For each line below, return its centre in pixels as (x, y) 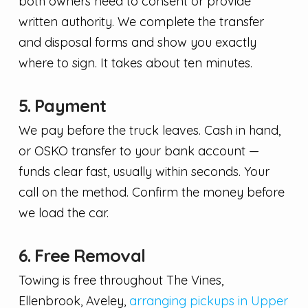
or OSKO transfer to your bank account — (139, 151)
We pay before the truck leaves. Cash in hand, (149, 131)
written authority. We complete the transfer (141, 21)
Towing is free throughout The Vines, (121, 280)
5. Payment (62, 106)
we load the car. (63, 213)
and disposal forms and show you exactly (137, 42)
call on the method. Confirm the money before (151, 192)
